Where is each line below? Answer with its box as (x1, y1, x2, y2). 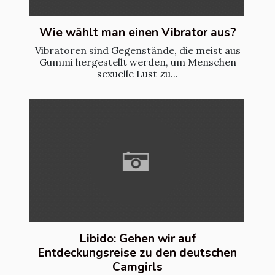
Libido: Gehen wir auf (79, 230, 196, 247)
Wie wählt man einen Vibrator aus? (39, 25, 236, 41)
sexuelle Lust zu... (97, 68, 178, 80)
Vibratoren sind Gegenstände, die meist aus (34, 44, 241, 57)
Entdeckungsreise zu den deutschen (38, 244, 237, 261)
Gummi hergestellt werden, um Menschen (39, 56, 236, 69)
